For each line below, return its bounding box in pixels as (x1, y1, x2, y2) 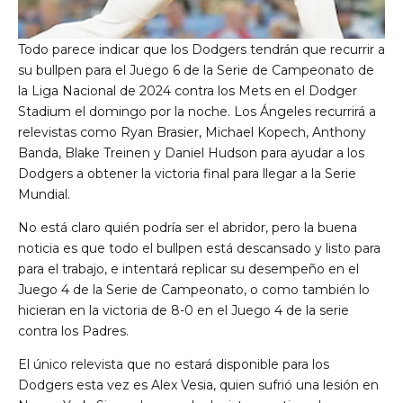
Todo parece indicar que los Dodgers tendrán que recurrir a (18, 41, 385, 58)
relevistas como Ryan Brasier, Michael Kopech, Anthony (18, 124, 366, 141)
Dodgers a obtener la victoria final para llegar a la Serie (18, 166, 356, 183)
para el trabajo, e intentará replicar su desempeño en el (18, 261, 359, 278)
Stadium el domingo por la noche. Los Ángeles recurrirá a (18, 103, 376, 121)
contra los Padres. (18, 323, 129, 340)
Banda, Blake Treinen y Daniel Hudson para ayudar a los (18, 145, 364, 162)
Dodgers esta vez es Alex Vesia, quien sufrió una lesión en (18, 377, 379, 394)
